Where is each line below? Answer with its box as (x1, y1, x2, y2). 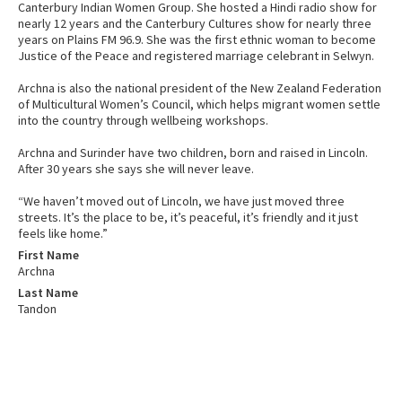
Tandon (18, 301, 57, 318)
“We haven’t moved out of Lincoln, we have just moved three (18, 193, 345, 210)
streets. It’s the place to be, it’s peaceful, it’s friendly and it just (18, 209, 358, 226)
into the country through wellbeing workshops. (18, 112, 268, 129)
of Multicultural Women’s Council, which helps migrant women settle (18, 96, 380, 113)
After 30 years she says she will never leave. (18, 161, 254, 178)
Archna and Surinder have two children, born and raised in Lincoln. (18, 144, 368, 162)
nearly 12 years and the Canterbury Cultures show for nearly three (18, 15, 371, 32)
